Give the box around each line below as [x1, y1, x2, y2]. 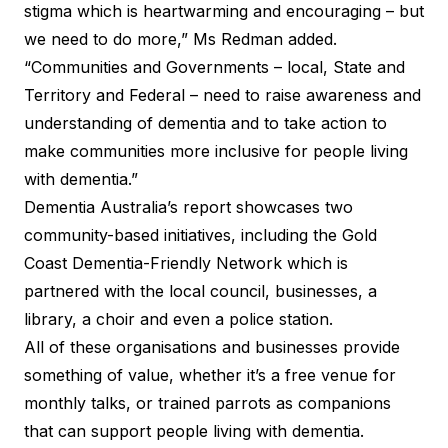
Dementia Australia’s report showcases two [24, 196, 353, 217]
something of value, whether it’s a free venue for [24, 364, 396, 385]
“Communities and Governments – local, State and [24, 56, 405, 77]
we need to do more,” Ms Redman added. [24, 28, 337, 49]
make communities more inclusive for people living [24, 140, 408, 161]
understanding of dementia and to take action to [24, 112, 387, 133]
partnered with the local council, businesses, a [24, 280, 377, 301]
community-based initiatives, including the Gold [24, 224, 377, 245]
